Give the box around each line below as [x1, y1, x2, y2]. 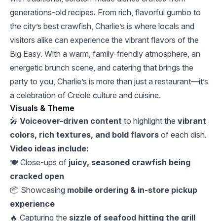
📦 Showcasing [10, 185, 67, 195]
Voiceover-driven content [20, 116, 122, 126]
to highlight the [122, 116, 178, 126]
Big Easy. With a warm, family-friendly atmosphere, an [10, 49, 200, 59]
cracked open [10, 171, 64, 181]
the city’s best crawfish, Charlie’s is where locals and [10, 21, 194, 31]
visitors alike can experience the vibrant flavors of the [10, 35, 199, 45]
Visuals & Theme [10, 103, 74, 113]
